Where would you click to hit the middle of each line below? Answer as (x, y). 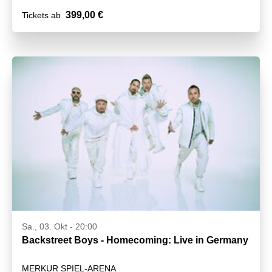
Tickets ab (41, 15)
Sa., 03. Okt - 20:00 (59, 226)
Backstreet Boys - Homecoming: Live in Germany (135, 240)
